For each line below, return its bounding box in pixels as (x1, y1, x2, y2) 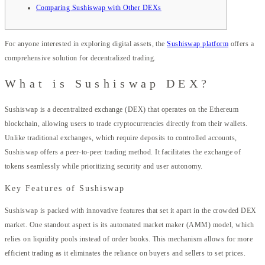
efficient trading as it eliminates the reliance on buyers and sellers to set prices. (5, 248, 246, 257)
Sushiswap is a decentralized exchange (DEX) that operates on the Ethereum (5, 105, 239, 114)
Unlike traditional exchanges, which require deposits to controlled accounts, (5, 133, 237, 142)
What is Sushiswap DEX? (5, 77, 211, 91)
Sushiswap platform (167, 39, 229, 48)
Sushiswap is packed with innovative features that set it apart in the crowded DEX (5, 206, 257, 215)
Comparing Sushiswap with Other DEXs (36, 3, 161, 12)
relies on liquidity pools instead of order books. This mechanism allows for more (5, 234, 253, 243)
